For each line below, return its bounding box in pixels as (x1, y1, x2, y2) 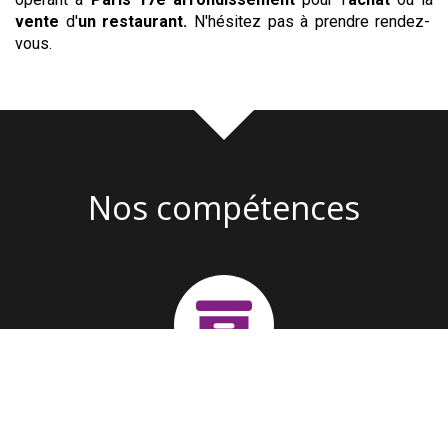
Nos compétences (88, 185, 360, 231)
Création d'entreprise (117, 372, 331, 401)
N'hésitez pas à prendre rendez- (193, 12, 431, 32)
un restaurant (77, 12, 184, 32)
